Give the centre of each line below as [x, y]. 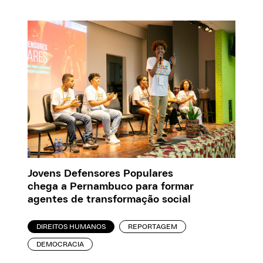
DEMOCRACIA [60, 244]
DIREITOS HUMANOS [71, 226]
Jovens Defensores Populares [101, 173]
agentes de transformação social [109, 199]
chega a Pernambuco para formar [111, 186]
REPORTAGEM [153, 226]
